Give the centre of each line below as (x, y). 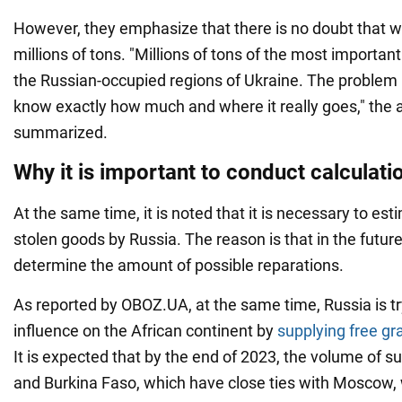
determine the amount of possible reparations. (179, 265)
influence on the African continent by (145, 330)
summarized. (61, 132)
